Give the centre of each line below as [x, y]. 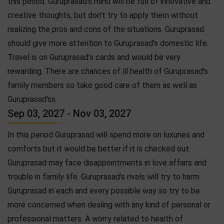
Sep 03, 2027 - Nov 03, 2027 [69, 113]
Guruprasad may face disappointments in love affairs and [107, 162]
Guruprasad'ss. [32, 99]
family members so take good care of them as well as [102, 85]
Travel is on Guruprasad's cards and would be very [94, 57]
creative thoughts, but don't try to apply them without [103, 15]
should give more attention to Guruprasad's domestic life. [108, 43]
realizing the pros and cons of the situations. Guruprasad [106, 29]
